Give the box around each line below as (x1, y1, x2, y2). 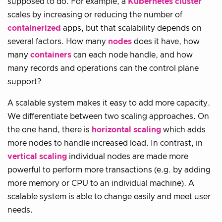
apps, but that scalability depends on (61, 24, 202, 32)
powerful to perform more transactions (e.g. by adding (7, 166, 211, 174)
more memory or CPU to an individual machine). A (7, 179, 194, 187)
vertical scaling (7, 153, 67, 161)
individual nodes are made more (67, 153, 188, 161)
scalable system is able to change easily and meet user (7, 193, 211, 201)
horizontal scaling (92, 126, 161, 134)
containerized (7, 24, 61, 32)
